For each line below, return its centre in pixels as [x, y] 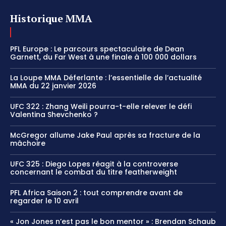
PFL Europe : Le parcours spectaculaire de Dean [97, 49]
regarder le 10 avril [44, 201]
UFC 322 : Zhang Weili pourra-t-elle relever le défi [101, 107]
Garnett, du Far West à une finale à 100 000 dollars [103, 57]
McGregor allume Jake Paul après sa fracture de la [105, 135]
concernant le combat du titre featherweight [94, 172]
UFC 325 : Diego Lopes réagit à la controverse [94, 164]
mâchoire [28, 144]
